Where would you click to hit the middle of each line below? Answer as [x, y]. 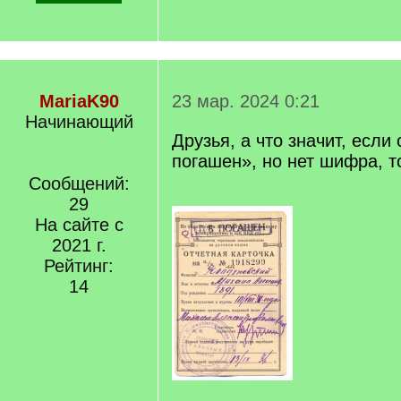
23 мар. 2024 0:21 [246, 101]
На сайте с [79, 225]
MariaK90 [79, 101]
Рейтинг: [79, 266]
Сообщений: [79, 183]
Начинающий [79, 122]
